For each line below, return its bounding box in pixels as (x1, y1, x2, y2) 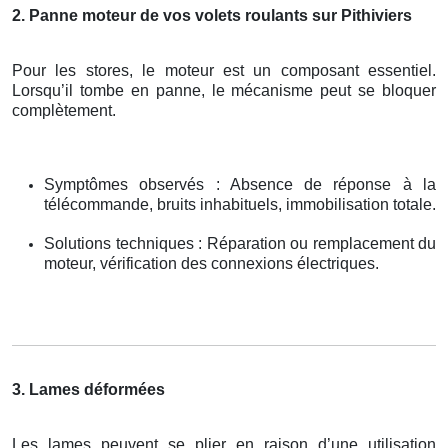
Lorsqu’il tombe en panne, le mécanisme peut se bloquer (12, 81, 436, 99)
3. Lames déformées (12, 380, 165, 398)
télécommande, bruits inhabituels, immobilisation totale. (44, 195, 436, 213)
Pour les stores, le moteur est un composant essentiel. (12, 61, 436, 79)
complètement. (12, 101, 116, 119)
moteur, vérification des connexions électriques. (44, 254, 379, 272)
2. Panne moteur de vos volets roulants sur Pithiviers (12, 6, 412, 24)
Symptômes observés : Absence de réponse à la (44, 175, 436, 193)
